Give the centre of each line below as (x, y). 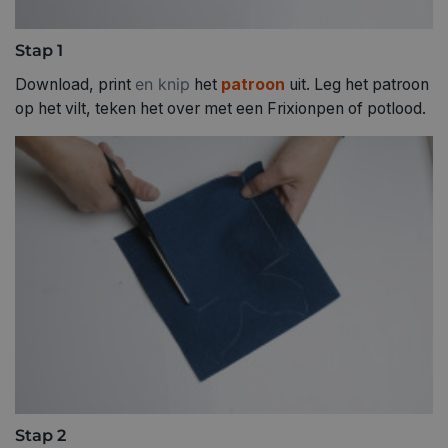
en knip (162, 84)
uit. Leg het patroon (359, 85)
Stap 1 (39, 50)
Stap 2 (40, 434)
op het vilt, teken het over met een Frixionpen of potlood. (220, 109)
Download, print (75, 85)
